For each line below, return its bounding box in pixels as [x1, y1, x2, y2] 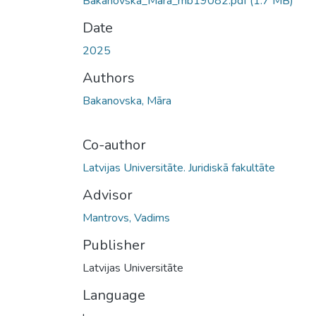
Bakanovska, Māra [83, 92, 171, 109]
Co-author [83, 135, 146, 154]
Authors [83, 68, 135, 87]
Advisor [83, 185, 133, 205]
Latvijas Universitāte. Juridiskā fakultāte [83, 159, 275, 176]
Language [83, 285, 145, 305]
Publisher [83, 235, 145, 255]
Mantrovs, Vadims [83, 209, 170, 226]
